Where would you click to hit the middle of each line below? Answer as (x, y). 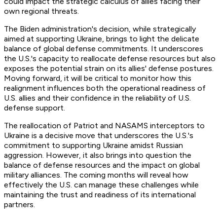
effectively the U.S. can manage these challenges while (101, 185)
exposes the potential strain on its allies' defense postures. (109, 69)
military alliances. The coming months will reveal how (96, 175)
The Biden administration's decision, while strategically (100, 29)
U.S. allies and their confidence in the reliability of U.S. (97, 98)
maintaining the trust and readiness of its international (100, 195)
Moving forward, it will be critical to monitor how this (98, 78)
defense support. (35, 108)
